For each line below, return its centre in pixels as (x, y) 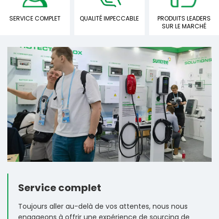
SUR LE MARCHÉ (184, 26)
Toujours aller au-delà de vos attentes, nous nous (103, 206)
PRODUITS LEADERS (184, 18)
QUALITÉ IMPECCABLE (109, 18)
